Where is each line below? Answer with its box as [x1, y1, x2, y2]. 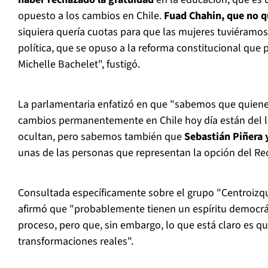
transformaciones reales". [18, 234, 133, 249]
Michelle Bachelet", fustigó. [18, 57, 140, 72]
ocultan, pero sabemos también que [18, 129, 182, 145]
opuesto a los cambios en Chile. [18, 8, 164, 24]
